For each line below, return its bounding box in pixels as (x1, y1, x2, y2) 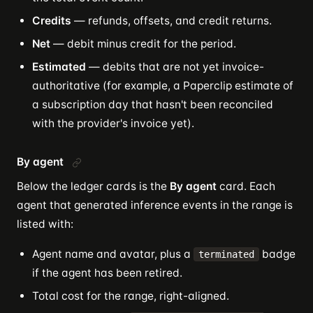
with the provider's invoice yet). (32, 116, 194, 130)
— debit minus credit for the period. (50, 36, 236, 50)
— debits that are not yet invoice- (86, 59, 264, 73)
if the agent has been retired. (32, 265, 182, 279)
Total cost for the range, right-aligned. (32, 289, 229, 303)
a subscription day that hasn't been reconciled (32, 97, 273, 111)
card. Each (217, 179, 275, 193)
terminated (198, 248, 254, 260)
